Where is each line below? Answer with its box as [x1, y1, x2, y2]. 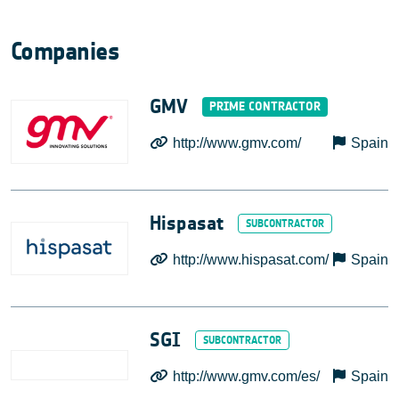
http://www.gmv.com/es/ [173, 368, 321, 384]
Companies [11, 36, 119, 67]
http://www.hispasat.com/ [173, 251, 330, 267]
